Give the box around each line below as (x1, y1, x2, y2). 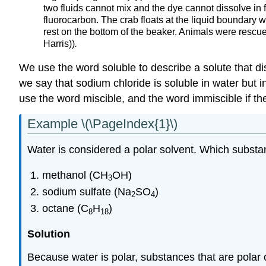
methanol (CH (42, 169, 108, 181)
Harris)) (43, 38, 75, 49)
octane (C (42, 202, 88, 215)
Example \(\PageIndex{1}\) (27, 116, 178, 132)
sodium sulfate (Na (42, 186, 131, 198)
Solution (27, 228, 70, 240)
